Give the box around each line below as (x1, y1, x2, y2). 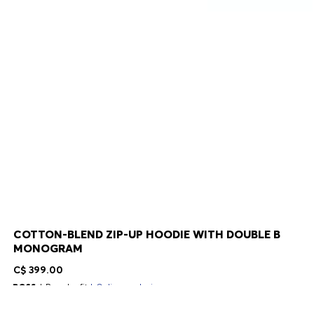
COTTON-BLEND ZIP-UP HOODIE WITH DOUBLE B (13, 227, 280, 241)
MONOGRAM (13, 241, 83, 255)
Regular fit (45, 282, 88, 292)
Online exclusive (95, 282, 163, 292)
